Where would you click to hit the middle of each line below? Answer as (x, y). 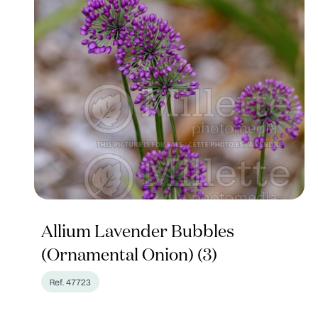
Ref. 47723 (70, 282)
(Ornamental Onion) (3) (129, 256)
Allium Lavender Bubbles (138, 232)
